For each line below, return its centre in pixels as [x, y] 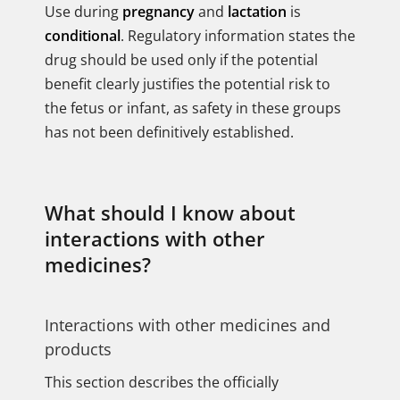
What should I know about [170, 212]
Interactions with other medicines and [187, 325]
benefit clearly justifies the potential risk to [187, 84]
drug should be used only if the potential [181, 60]
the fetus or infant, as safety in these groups [193, 108]
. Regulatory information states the [238, 36]
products [78, 349]
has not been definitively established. [169, 132]
